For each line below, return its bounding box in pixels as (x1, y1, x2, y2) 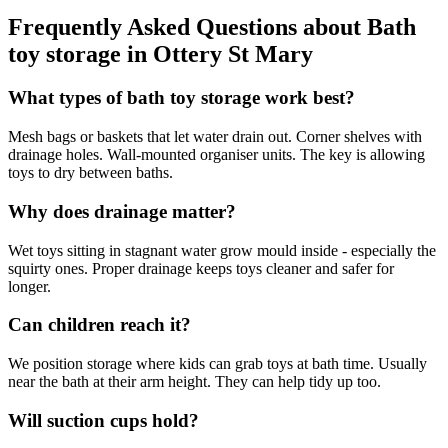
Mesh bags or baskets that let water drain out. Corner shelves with (8, 128, 422, 146)
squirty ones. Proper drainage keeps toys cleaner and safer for (8, 259, 394, 277)
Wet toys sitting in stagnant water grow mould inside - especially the (8, 241, 436, 259)
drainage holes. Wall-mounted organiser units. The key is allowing (8, 146, 425, 164)
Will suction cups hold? (8, 409, 199, 431)
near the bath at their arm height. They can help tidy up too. (8, 373, 381, 391)
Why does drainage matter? (8, 200, 236, 222)
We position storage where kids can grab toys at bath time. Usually (8, 355, 427, 373)
